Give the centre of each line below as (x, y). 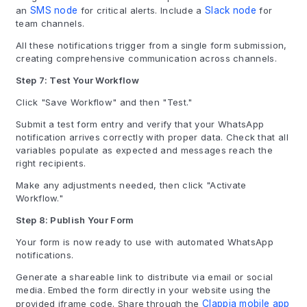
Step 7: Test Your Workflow (77, 80)
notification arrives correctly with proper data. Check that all (152, 137)
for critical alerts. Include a (141, 10)
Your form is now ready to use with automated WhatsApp (145, 242)
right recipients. (51, 163)
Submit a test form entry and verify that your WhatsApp (140, 124)
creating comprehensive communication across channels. (146, 58)
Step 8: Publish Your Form (75, 220)
